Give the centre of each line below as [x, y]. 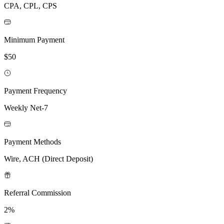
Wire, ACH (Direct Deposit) [48, 158]
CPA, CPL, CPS [30, 5]
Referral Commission [37, 192]
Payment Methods [32, 141]
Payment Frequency [35, 90]
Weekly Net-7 [26, 107]
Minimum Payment [34, 39]
